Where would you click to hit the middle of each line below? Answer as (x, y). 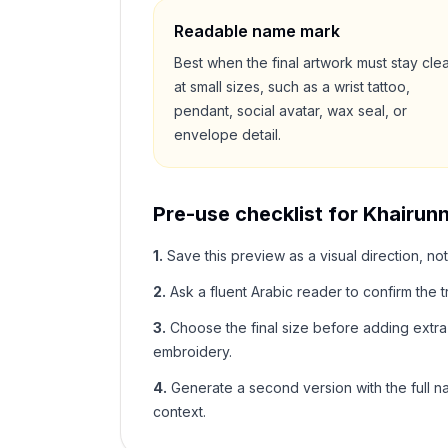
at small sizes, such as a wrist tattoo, (292, 86)
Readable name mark (257, 31)
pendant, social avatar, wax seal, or (290, 110)
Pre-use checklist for (258, 214)
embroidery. (192, 351)
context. (179, 411)
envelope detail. (227, 134)
